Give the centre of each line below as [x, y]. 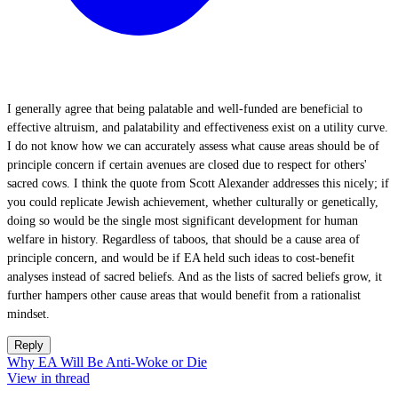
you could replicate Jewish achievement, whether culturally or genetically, [193, 202]
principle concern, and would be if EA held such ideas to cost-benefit [181, 258]
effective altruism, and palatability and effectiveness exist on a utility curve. [198, 127]
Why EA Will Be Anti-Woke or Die [107, 362]
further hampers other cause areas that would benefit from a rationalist [184, 295]
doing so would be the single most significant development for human [183, 221]
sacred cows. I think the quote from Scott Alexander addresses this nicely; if [198, 183]
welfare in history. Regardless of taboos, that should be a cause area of [183, 239]
